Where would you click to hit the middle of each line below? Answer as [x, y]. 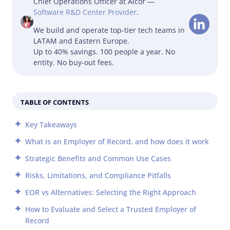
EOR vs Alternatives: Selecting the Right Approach [111, 192]
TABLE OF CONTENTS [55, 102]
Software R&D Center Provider [85, 12]
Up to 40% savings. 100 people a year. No [104, 52]
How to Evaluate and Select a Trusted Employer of [111, 209]
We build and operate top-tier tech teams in [109, 30]
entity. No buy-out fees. [73, 62]
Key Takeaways [51, 124]
